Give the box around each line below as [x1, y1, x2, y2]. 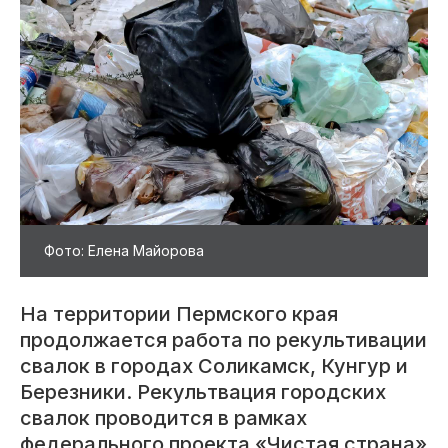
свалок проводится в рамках [20, 405, 307, 430]
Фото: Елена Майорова [44, 241, 204, 259]
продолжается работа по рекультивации [20, 327, 427, 352]
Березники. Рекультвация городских [20, 379, 386, 404]
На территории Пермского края [20, 301, 338, 326]
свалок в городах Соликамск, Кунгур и [20, 353, 408, 378]
